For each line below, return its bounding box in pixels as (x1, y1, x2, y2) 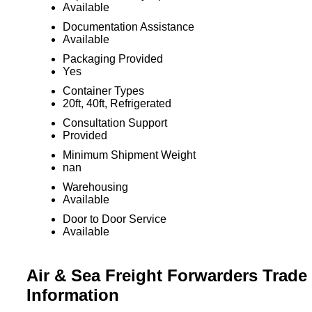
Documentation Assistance (62, 21, 194, 33)
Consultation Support (62, 117, 167, 129)
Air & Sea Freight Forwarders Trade (26, 266, 307, 285)
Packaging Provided (62, 53, 163, 65)
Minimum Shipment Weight (62, 149, 196, 161)
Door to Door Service (62, 213, 166, 225)
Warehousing (62, 181, 128, 193)
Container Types (62, 85, 144, 97)
